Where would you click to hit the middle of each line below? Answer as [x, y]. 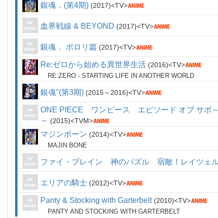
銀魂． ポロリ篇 [69, 47]
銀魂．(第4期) [64, 5]
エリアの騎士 [64, 183]
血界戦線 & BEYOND [77, 26]
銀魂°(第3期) [62, 92]
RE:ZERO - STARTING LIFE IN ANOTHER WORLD [121, 76]
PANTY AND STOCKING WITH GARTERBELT [114, 211]
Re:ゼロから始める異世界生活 [93, 64]
